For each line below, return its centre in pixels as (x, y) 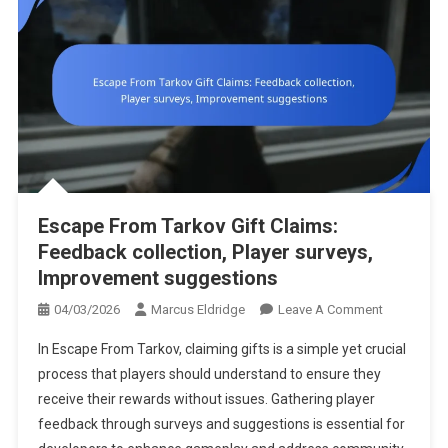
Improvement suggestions (157, 278)
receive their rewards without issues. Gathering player (206, 399)
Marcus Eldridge (197, 310)
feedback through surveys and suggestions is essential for (221, 424)
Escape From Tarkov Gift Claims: (187, 226)
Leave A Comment (330, 310)
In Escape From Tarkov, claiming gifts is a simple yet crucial (221, 349)
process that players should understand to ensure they (209, 374)
